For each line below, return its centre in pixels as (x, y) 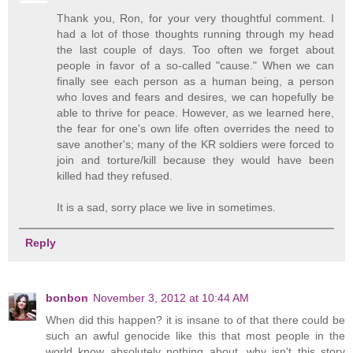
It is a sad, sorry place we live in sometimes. (167, 207)
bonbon (67, 297)
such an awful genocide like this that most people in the (195, 335)
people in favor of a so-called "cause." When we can (195, 65)
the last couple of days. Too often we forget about (195, 49)
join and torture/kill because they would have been (195, 160)
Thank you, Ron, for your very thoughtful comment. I (195, 18)
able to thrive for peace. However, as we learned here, (195, 112)
